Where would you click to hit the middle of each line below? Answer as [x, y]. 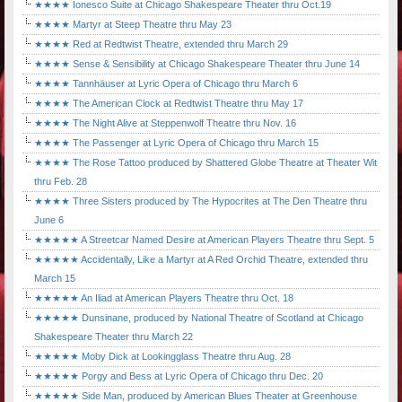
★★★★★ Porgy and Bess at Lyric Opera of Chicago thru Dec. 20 [179, 376]
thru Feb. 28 [61, 182]
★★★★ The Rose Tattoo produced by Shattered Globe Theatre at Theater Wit [205, 163]
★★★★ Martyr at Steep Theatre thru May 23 [133, 25]
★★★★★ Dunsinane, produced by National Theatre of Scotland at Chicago [199, 318]
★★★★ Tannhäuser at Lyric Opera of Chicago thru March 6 [166, 84]
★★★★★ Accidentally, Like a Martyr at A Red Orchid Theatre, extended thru [201, 260]
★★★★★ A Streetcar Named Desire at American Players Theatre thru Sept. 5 [204, 240]
